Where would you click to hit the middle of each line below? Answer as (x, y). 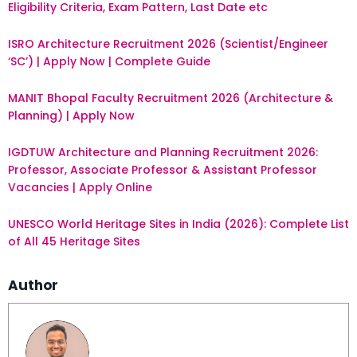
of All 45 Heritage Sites (74, 242)
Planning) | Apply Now (71, 116)
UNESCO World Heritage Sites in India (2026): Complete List (178, 224)
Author (33, 286)
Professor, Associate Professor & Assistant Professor (163, 170)
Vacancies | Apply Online (80, 188)
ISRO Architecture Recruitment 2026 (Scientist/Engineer (168, 44)
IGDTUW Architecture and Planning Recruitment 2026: (163, 153)
